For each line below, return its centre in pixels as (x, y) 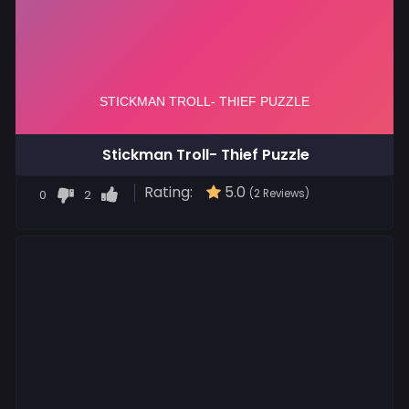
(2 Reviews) (279, 194)
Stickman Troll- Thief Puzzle (205, 155)
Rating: (168, 193)
